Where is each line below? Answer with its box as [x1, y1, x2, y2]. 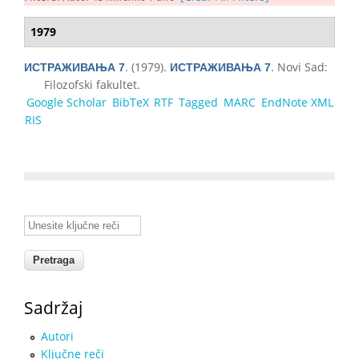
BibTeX [111, 94, 149, 110]
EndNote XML [260, 94, 333, 110]
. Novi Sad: [271, 58, 328, 75]
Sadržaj [24, 296, 83, 319]
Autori [41, 328, 74, 344]
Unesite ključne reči [24, 214, 129, 229]
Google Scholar [26, 94, 107, 110]
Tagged [179, 94, 219, 110]
